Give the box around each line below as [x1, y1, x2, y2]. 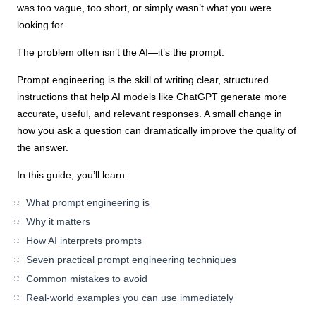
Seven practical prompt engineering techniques [26, 254, 237, 266]
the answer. [17, 142, 69, 154]
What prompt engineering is [26, 197, 150, 209]
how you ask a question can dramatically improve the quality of [17, 125, 297, 137]
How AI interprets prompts [26, 235, 142, 247]
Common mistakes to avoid [26, 273, 148, 285]
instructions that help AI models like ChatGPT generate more [17, 91, 288, 103]
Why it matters [26, 216, 91, 228]
